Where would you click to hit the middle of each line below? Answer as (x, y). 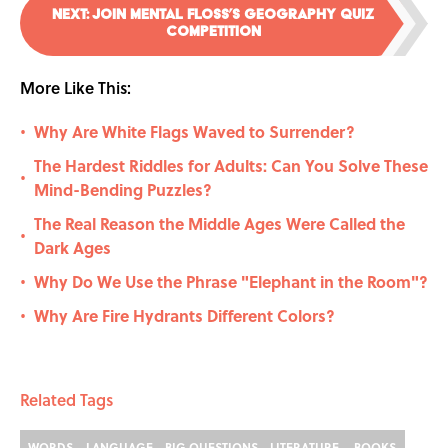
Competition (213, 31)
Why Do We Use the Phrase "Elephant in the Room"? (231, 282)
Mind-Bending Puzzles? (123, 190)
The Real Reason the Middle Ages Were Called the (219, 224)
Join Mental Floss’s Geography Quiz (233, 14)
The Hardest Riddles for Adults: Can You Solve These (231, 166)
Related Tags (66, 400)
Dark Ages (72, 248)
